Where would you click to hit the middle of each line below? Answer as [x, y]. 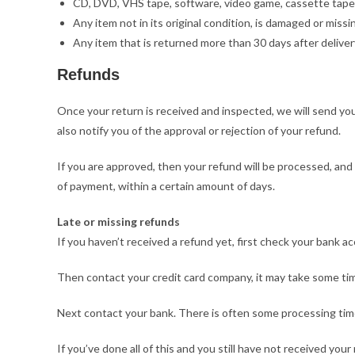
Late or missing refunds [118, 221]
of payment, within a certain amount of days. [166, 186]
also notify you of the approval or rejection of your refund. [199, 130]
